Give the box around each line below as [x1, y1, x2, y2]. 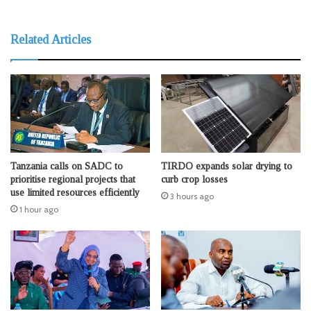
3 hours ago [170, 191, 214, 202]
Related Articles [10, 32, 91, 47]
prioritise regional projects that [10, 174, 135, 185]
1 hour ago [19, 204, 58, 215]
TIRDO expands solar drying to [161, 161, 292, 172]
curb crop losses [161, 174, 228, 185]
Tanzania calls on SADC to [10, 161, 123, 172]
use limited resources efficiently [10, 187, 140, 199]
